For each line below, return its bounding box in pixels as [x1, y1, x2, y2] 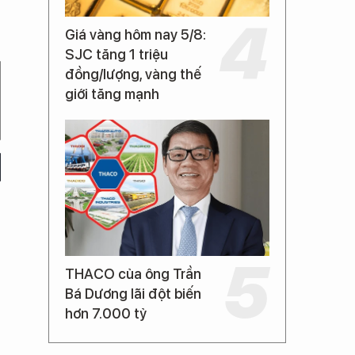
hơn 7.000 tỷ [65, 305, 147, 322]
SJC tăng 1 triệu [65, 46, 168, 63]
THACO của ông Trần [65, 265, 201, 282]
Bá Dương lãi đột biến [65, 285, 201, 302]
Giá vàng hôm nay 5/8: [65, 26, 206, 43]
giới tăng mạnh [65, 86, 159, 102]
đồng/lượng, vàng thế [65, 66, 201, 82]
